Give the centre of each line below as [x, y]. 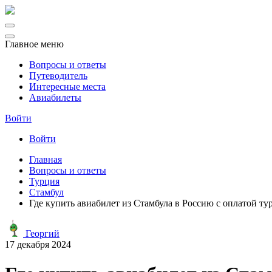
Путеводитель [58, 76]
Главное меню [34, 44]
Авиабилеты [55, 97]
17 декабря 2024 [38, 244]
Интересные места [67, 87]
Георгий [41, 233]
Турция [44, 181]
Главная [46, 159]
